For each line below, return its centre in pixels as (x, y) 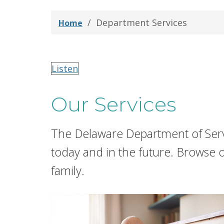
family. (68, 171)
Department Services (141, 22)
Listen (65, 68)
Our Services (113, 104)
